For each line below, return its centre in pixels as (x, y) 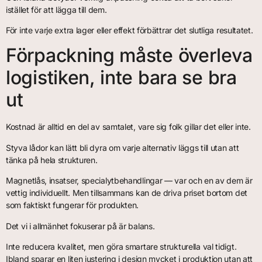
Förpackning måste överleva (129, 56)
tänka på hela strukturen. (52, 160)
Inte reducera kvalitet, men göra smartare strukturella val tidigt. (121, 246)
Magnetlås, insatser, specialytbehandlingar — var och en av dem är (129, 181)
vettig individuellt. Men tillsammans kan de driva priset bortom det (127, 193)
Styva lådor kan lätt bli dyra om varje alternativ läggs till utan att (123, 147)
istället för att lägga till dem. (56, 9)
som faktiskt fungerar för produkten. (73, 205)
